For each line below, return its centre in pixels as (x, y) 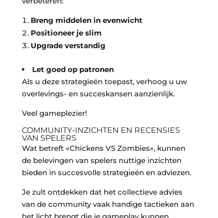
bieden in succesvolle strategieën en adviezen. (106, 173)
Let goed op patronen (73, 70)
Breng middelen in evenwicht (86, 20)
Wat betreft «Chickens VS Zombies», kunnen (103, 148)
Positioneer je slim (66, 33)
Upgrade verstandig (68, 46)
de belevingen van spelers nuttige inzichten (101, 161)
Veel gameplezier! (54, 113)
